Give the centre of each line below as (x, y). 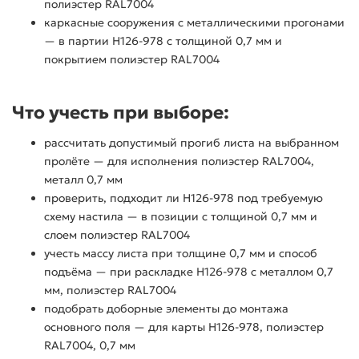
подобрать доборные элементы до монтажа (166, 309)
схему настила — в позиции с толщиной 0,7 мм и (181, 217)
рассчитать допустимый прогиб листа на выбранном (192, 143)
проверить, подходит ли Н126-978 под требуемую (184, 198)
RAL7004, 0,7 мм (90, 346)
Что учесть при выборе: (121, 113)
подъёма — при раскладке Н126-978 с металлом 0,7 (189, 272)
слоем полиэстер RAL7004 (117, 235)
